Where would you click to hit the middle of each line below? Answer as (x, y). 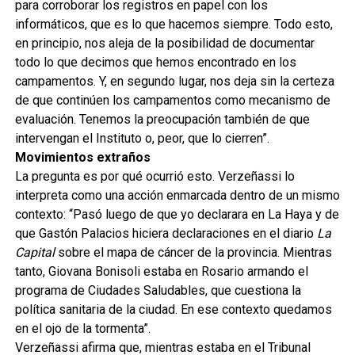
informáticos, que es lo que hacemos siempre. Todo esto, (174, 24)
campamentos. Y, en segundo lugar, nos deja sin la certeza (174, 81)
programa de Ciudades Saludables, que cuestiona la (158, 290)
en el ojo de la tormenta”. (82, 328)
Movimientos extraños (82, 157)
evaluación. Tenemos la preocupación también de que (162, 119)
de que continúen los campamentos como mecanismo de (172, 100)
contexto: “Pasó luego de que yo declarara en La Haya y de (177, 214)
